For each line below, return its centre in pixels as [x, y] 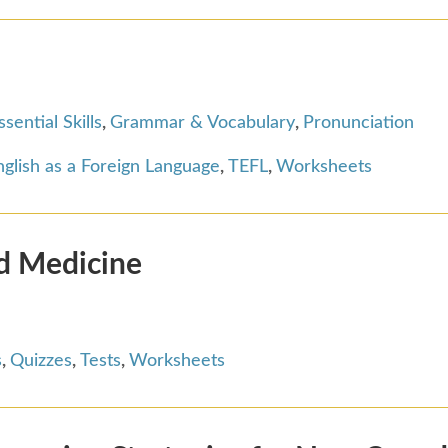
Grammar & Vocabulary [202, 122]
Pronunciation [358, 122]
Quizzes [41, 360]
